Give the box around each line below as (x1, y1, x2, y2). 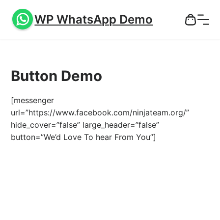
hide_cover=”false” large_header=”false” (11, 120, 160, 130)
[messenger (11, 95, 55, 106)
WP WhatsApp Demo (34, 12, 153, 27)
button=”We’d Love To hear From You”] (11, 132, 157, 142)
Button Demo (11, 67, 103, 84)
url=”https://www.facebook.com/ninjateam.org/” (11, 108, 190, 118)
